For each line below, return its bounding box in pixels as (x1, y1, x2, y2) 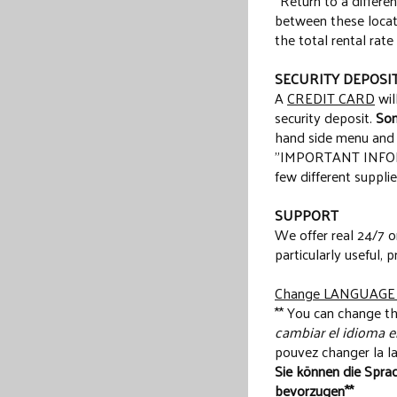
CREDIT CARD (287, 85, 375, 112)
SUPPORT (275, 202, 339, 229)
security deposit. (275, 105, 376, 131)
